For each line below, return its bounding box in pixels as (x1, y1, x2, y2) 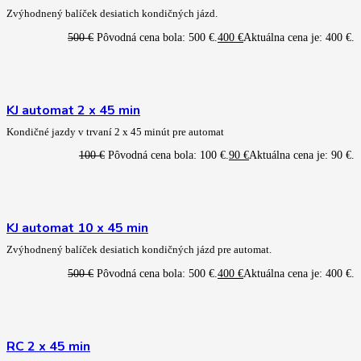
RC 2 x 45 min (6, 338, 90, 356)
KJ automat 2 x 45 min (6, 101, 140, 119)
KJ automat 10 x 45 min (6, 219, 148, 238)
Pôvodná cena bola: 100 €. (108, 148, 229, 162)
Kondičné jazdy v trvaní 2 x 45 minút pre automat (6, 126, 224, 138)
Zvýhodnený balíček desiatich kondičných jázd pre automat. (6, 244, 272, 256)
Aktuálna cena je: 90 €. (249, 148, 355, 162)
